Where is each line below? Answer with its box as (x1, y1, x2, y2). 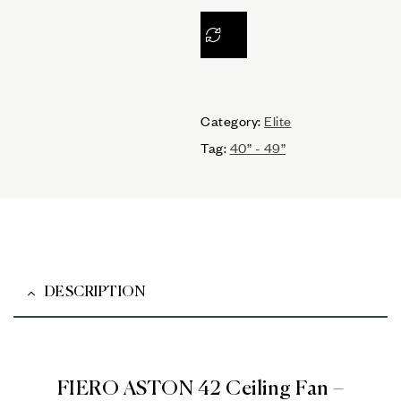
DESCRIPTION (44, 286, 145, 301)
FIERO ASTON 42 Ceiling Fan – (56, 378, 345, 399)
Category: (200, 113, 264, 130)
